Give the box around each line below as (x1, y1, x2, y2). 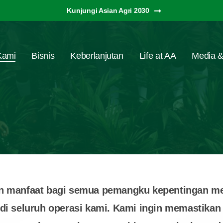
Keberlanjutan (70, 51, 123, 61)
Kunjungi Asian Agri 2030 (67, 6, 149, 14)
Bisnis (31, 51, 55, 61)
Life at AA (139, 51, 176, 61)
